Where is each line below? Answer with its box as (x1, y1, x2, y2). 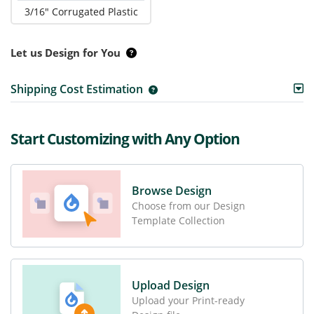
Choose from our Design (132, 198, 245, 212)
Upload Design (132, 277, 210, 293)
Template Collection (132, 213, 225, 227)
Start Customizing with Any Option (11, 128, 240, 149)
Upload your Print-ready (132, 293, 245, 307)
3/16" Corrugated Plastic (24, 4, 138, 18)
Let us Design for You (11, 45, 121, 60)
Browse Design (132, 182, 212, 198)
